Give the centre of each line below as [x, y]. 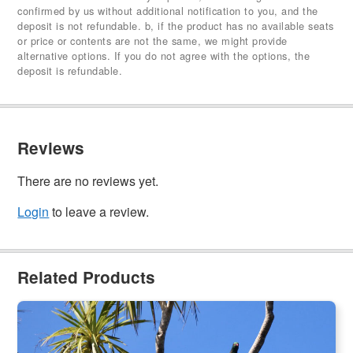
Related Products [87, 277]
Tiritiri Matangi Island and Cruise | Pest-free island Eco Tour [175, 317]
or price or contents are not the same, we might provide [152, 41]
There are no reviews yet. [88, 181]
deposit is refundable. [70, 71]
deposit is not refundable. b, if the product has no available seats [176, 26]
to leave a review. [99, 212]
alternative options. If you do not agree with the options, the [164, 56]
